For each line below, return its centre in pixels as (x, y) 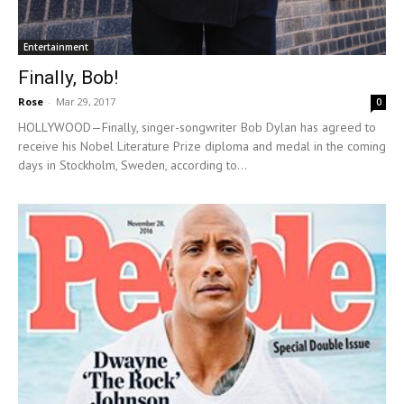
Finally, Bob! (68, 78)
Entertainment (56, 47)
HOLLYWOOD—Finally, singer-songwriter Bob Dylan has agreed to (197, 128)
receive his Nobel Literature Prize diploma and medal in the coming (202, 147)
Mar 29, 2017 (86, 102)
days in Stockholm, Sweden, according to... (133, 165)
